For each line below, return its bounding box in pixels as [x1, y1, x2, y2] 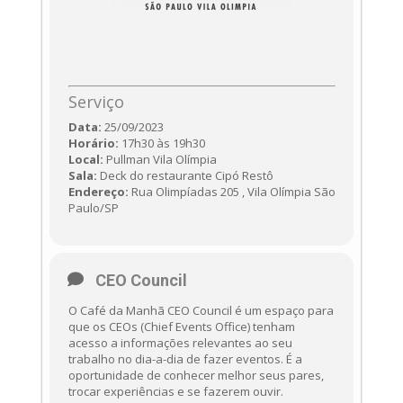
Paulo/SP [67, 200, 119, 217]
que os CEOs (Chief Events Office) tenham [67, 318, 295, 336]
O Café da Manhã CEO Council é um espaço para [67, 302, 334, 319]
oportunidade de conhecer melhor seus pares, [67, 367, 324, 384]
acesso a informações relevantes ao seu [67, 335, 292, 352]
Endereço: [67, 184, 129, 201]
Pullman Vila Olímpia [103, 151, 217, 168]
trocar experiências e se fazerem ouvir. [67, 383, 283, 400]
